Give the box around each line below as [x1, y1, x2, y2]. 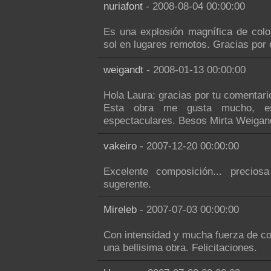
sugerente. [103, 178, 151, 190]
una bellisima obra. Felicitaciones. [103, 241, 257, 253]
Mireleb [103, 203, 137, 215]
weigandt [103, 64, 143, 76]
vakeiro [103, 140, 137, 152]
